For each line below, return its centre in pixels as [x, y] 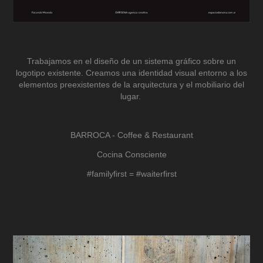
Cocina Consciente [131, 155]
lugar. [131, 97]
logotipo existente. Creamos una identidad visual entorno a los [131, 73]
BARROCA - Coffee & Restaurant [131, 135]
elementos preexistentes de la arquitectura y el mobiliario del [131, 85]
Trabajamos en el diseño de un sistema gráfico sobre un [131, 61]
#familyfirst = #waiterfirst [131, 174]
